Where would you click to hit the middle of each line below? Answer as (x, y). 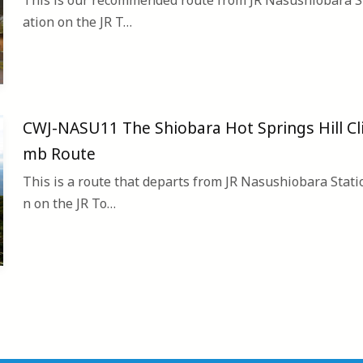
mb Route (59, 154)
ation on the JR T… (77, 22)
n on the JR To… (69, 204)
